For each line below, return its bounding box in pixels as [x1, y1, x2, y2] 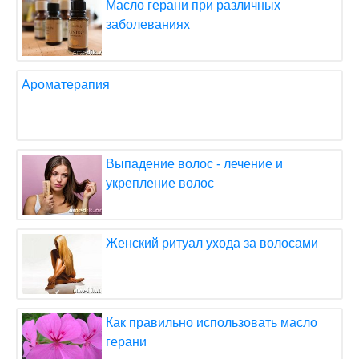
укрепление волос [106, 176, 214, 190]
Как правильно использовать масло [106, 316, 317, 329]
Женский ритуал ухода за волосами [106, 236, 318, 250]
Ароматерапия [22, 78, 110, 91]
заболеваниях [106, 18, 190, 31]
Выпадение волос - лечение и [106, 157, 283, 171]
